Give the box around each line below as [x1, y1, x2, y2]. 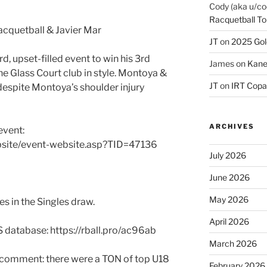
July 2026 [209, 150, 246, 161]
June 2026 [209, 172, 250, 183]
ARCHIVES [209, 122, 254, 131]
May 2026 [209, 194, 249, 205]
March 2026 [209, 238, 257, 249]
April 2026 [209, 216, 249, 227]
